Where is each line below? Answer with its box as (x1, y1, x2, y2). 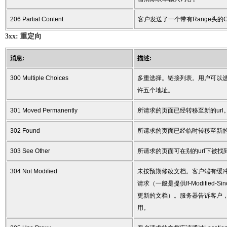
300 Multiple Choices (10, 74, 68, 82)
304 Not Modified (10, 168, 57, 175)
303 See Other (10, 147, 50, 155)
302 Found (10, 127, 40, 134)
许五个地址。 (137, 87, 174, 94)
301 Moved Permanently (10, 107, 78, 114)
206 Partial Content (10, 16, 63, 23)
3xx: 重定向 (5, 32, 42, 40)
